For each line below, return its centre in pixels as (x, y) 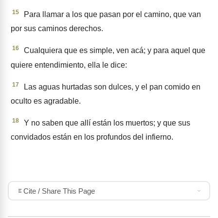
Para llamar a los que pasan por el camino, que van (111, 15)
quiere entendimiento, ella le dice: (69, 65)
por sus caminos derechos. (57, 29)
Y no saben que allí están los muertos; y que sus (106, 123)
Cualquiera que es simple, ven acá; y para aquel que (114, 51)
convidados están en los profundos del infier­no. (92, 137)
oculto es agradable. (46, 101)
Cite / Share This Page (59, 191)
